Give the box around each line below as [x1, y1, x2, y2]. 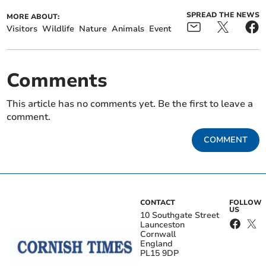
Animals [112, 23, 145, 35]
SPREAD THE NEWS [186, 10, 259, 20]
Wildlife [42, 23, 75, 35]
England [140, 238, 173, 250]
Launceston [140, 219, 185, 231]
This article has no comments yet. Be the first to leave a [7, 97, 254, 111]
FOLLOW [229, 198, 262, 208]
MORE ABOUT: [7, 12, 60, 22]
